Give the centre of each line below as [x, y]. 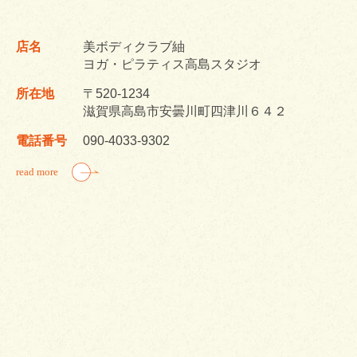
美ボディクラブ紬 [134, 47]
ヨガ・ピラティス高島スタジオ [172, 64]
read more [37, 172]
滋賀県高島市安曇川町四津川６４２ [185, 111]
